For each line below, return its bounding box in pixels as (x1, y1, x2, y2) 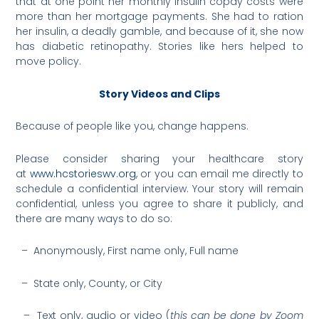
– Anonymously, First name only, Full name (16, 244, 239, 258)
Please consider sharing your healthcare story (16, 151, 303, 166)
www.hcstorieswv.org (29, 166, 136, 181)
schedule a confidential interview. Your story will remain (16, 181, 303, 196)
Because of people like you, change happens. (16, 119, 249, 134)
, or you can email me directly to (135, 166, 303, 181)
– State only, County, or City (16, 276, 163, 291)
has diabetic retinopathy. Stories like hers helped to (16, 39, 303, 54)
